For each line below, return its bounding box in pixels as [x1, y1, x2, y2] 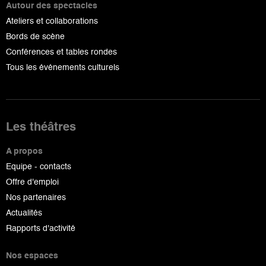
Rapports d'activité [6, 224, 75, 233]
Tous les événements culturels [6, 63, 119, 72]
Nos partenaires [6, 193, 66, 202]
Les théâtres [6, 121, 76, 134]
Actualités [6, 208, 42, 217]
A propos [6, 147, 43, 156]
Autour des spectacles [6, 1, 97, 10]
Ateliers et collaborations [6, 17, 98, 26]
